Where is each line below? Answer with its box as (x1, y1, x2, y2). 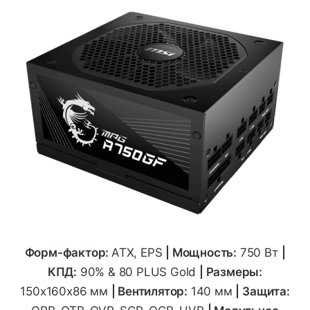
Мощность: (172, 245, 237, 259)
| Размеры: (199, 264, 263, 279)
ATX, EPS (111, 245, 166, 259)
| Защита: (235, 284, 290, 298)
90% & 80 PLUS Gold (77, 264, 200, 279)
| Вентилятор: (111, 284, 188, 298)
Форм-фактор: (24, 245, 112, 259)
